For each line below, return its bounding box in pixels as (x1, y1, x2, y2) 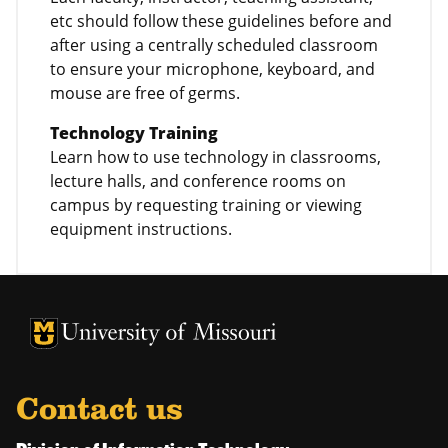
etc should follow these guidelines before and (50, 9, 392, 32)
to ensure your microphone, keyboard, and (50, 57, 375, 80)
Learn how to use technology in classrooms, (50, 145, 381, 168)
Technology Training (50, 121, 218, 144)
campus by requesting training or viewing (50, 193, 362, 216)
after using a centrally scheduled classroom (50, 33, 378, 56)
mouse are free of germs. (50, 81, 240, 104)
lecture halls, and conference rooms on (50, 169, 346, 192)
